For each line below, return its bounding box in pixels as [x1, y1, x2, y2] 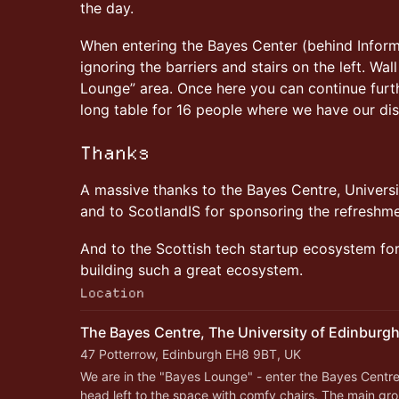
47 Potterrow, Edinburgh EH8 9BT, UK [80, 346, 301, 362]
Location [80, 285, 144, 301]
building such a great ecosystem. [80, 261, 303, 279]
